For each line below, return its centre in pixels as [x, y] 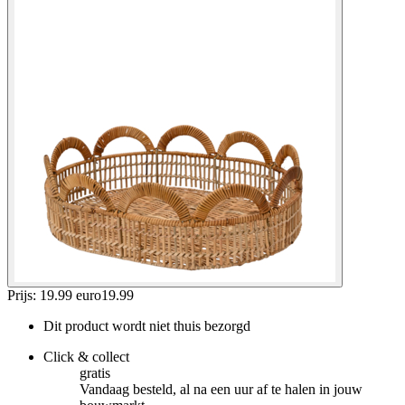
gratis [95, 372]
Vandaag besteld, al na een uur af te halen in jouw [221, 389]
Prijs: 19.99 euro [54, 295]
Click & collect [86, 356]
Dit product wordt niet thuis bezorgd [147, 325]
